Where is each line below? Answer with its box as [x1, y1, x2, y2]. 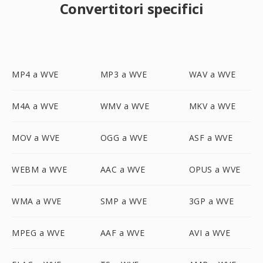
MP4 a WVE [12, 69, 59, 80]
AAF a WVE [100, 227, 145, 238]
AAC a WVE [100, 164, 146, 175]
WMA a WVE [12, 195, 62, 207]
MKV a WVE [188, 100, 236, 112]
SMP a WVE [100, 195, 147, 207]
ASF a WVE [188, 132, 233, 143]
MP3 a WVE [100, 69, 147, 80]
